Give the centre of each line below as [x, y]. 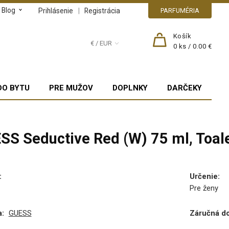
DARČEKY [185, 88]
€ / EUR [101, 43]
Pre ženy [204, 188]
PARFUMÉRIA [180, 10]
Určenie [204, 176]
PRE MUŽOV [71, 88]
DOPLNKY [130, 88]
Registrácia [102, 11]
